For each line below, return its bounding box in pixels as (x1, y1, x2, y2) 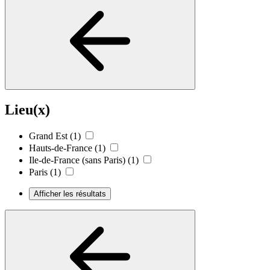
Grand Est (29, 131, 67, 142)
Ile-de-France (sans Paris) (29, 155, 125, 166)
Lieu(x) (5, 101, 50, 118)
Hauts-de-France (29, 143, 92, 154)
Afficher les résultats (34, 189, 106, 199)
